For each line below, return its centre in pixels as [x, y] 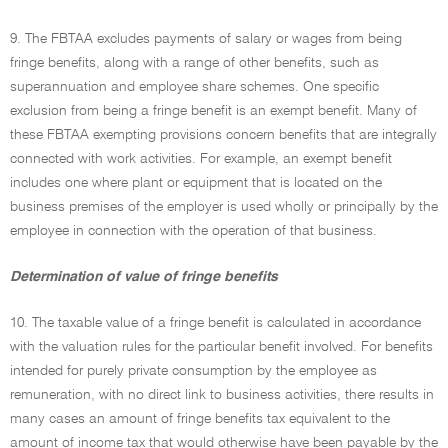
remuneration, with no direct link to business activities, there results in [222, 395]
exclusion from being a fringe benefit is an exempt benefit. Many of [213, 111]
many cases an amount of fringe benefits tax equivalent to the [200, 419]
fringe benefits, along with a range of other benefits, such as [194, 63]
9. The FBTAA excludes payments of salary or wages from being [206, 39]
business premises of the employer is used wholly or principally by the [224, 207]
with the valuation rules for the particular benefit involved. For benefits [221, 347]
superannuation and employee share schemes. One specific [194, 87]
